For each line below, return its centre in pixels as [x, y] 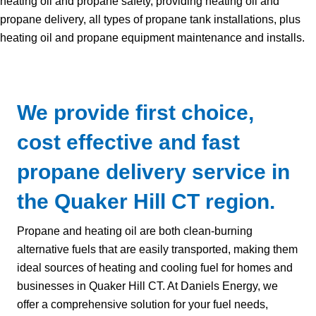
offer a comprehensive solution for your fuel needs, [142, 304]
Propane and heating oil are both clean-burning [135, 231]
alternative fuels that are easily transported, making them [157, 249]
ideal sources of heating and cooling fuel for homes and [155, 268]
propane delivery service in [153, 172]
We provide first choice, [135, 113]
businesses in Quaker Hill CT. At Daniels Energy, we [147, 286]
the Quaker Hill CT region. [146, 201]
